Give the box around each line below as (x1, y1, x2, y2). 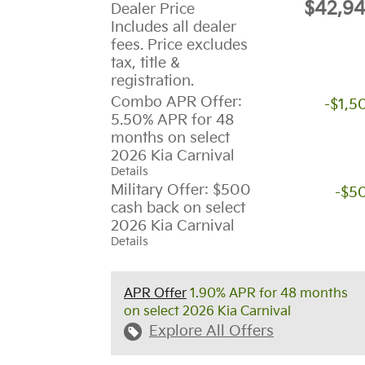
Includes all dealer (111, 19, 236, 37)
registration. (111, 73, 194, 90)
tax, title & (111, 55, 180, 73)
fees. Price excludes (111, 37, 248, 55)
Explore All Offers (149, 323, 274, 341)
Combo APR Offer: (111, 94, 242, 112)
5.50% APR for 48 (111, 112, 235, 130)
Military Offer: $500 (111, 182, 251, 200)
